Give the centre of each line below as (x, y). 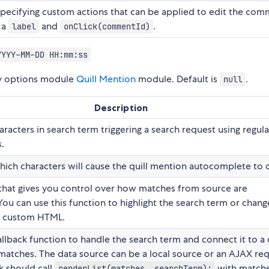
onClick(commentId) (107, 26)
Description (121, 107)
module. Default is (178, 79)
